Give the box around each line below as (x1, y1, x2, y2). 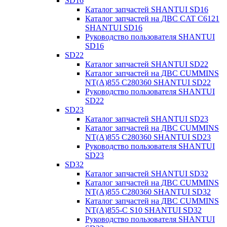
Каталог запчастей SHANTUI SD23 (85, 115, 208, 123)
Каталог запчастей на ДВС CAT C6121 (85, 14, 219, 23)
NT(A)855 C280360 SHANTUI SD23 (85, 133, 211, 141)
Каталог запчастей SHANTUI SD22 (85, 60, 208, 68)
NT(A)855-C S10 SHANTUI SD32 (85, 206, 202, 214)
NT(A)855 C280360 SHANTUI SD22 (85, 78, 211, 87)
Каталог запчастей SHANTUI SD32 (85, 169, 208, 178)
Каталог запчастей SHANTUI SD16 (85, 5, 208, 14)
